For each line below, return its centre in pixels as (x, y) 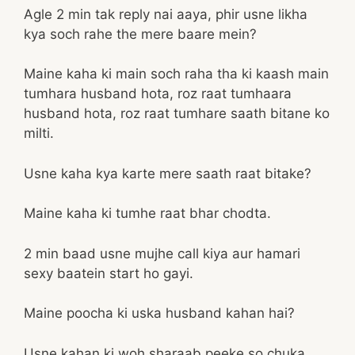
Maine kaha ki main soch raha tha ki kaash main (176, 74)
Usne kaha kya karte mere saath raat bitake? (168, 173)
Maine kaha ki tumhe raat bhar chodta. (147, 213)
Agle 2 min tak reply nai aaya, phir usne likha (166, 14)
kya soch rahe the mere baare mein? (140, 34)
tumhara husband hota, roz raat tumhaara (158, 94)
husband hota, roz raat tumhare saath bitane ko (177, 113)
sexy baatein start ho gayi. (109, 273)
